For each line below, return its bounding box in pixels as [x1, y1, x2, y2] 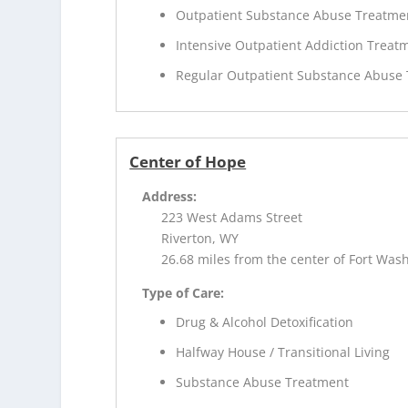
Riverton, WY [161, 229, 240, 247]
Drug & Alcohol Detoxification [176, 313, 354, 331]
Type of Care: [142, 283, 225, 301]
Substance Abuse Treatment [176, 373, 350, 392]
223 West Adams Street [161, 208, 303, 226]
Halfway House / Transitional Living [176, 343, 391, 362]
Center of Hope [129, 150, 247, 172]
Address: [142, 187, 198, 205]
